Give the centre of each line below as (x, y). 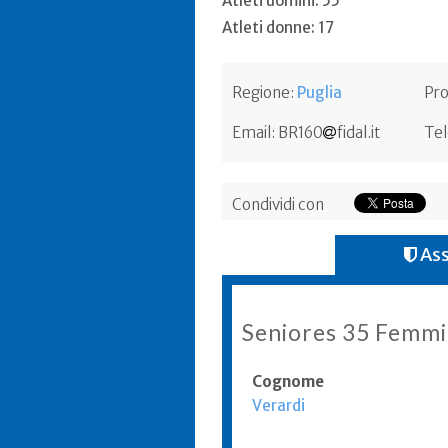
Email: (255, 132)
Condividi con (278, 204)
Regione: (264, 92)
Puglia (319, 92)
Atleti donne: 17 (278, 27)
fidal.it (358, 132)
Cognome (288, 381)
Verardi (278, 405)
